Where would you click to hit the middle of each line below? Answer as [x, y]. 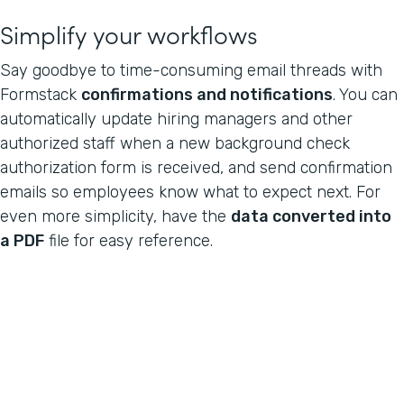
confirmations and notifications [207, 94]
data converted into [311, 216]
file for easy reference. [129, 240]
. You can [365, 94]
